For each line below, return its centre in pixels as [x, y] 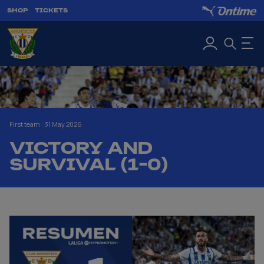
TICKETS [51, 10]
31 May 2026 [63, 124]
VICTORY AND [81, 148]
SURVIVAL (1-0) [89, 165]
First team [25, 124]
